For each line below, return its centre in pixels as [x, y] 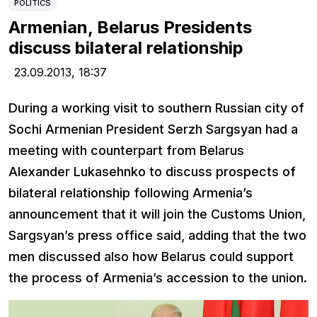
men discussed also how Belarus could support [151, 257]
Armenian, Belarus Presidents [130, 28]
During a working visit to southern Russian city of [156, 108]
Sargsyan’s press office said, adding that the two [157, 236]
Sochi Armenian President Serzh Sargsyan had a [153, 129]
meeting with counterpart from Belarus [126, 151]
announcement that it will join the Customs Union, [157, 214]
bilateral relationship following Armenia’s [131, 193]
